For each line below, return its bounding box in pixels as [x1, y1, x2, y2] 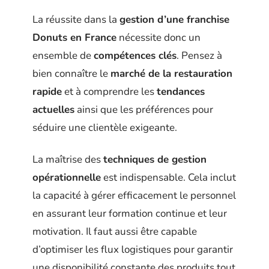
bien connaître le [32, 67, 110, 81]
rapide [32, 85, 62, 99]
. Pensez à [177, 49, 222, 63]
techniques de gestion [103, 152, 207, 166]
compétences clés [94, 49, 177, 63]
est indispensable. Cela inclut [101, 170, 236, 184]
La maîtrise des [32, 152, 103, 166]
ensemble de [32, 49, 94, 63]
